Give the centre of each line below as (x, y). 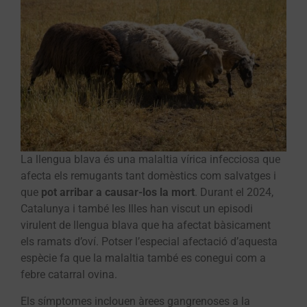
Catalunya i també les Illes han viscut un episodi (137, 209)
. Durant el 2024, (234, 193)
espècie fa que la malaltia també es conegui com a (143, 258)
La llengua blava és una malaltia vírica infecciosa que (150, 160)
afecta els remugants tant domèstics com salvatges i (148, 176)
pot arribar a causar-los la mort (118, 193)
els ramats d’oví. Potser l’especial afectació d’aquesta (149, 242)
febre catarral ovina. (69, 275)
